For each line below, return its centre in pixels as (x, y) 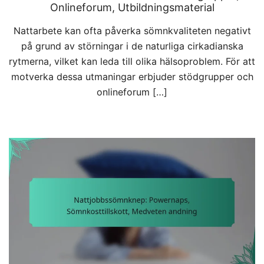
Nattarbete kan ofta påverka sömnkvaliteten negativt (132, 30)
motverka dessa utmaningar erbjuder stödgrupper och (132, 76)
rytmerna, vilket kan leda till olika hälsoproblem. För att (132, 61)
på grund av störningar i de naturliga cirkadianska (132, 46)
